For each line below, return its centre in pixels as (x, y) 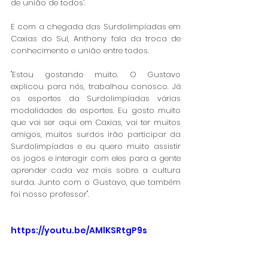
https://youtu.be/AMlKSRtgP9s (79, 230)
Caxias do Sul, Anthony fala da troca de (96, 38)
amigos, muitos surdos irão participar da (96, 134)
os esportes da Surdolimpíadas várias (96, 98)
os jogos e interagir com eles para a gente (96, 158)
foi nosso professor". (50, 194)
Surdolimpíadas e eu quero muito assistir (96, 146)
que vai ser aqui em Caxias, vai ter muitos (96, 122)
